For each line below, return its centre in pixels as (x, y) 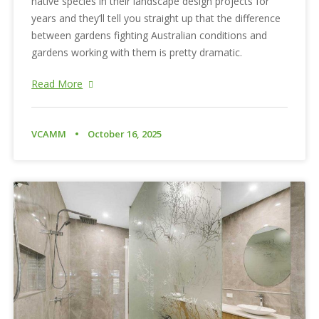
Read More (57, 84)
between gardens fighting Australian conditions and (150, 36)
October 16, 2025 (125, 134)
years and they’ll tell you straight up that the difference (156, 19)
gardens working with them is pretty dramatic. (137, 53)
